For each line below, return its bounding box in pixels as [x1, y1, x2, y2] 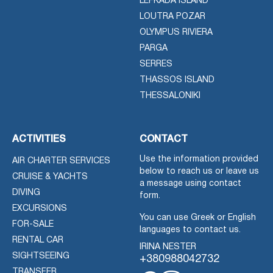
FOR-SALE [12, 220, 54, 229]
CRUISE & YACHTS [12, 172, 88, 181]
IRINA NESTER [140, 243, 196, 251]
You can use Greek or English [140, 213, 256, 222]
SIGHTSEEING [12, 252, 69, 260]
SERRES [140, 60, 172, 68]
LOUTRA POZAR [140, 12, 205, 21]
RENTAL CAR [12, 236, 63, 244]
